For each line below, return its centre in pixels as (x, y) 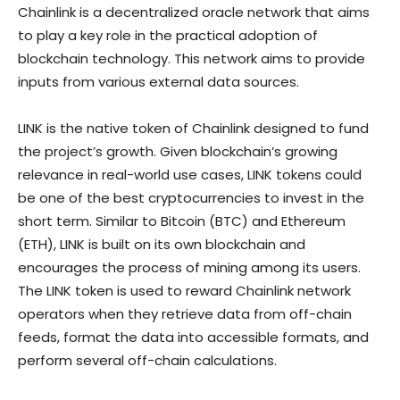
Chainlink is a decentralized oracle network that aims (194, 12)
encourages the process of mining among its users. (189, 268)
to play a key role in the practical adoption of (168, 36)
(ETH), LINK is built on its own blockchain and (162, 245)
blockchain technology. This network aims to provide (192, 59)
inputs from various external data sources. (160, 82)
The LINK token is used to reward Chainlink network (184, 291)
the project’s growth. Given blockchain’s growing (178, 152)
